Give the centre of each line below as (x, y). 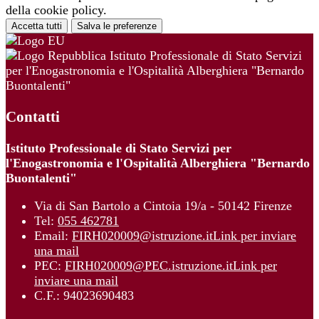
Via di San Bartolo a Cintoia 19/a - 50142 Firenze (163, 205)
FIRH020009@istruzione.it (142, 235)
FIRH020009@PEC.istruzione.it (149, 265)
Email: (53, 235)
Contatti (33, 116)
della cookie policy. (56, 10)
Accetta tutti (37, 26)
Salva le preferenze (117, 26)
